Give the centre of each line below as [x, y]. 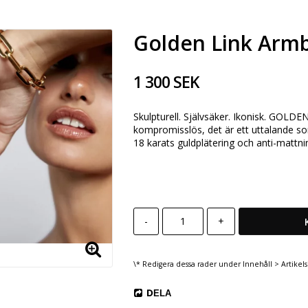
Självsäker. [207, 116]
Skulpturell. [157, 116]
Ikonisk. [249, 116]
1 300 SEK [166, 81]
